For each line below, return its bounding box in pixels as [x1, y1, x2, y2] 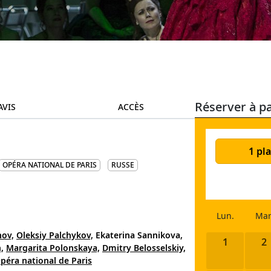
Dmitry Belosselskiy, [102, 242, 186, 253]
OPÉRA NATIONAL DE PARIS [2, 160, 97, 170]
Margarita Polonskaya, [6, 242, 100, 253]
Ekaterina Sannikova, [96, 229, 183, 241]
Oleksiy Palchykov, [16, 229, 93, 241]
